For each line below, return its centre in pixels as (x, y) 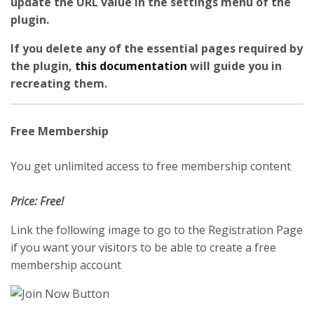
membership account (66, 265)
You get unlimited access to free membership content (151, 166)
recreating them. (59, 83)
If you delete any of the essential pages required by (157, 48)
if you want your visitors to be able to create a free (143, 247)
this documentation (131, 66)
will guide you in (234, 66)
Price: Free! (37, 201)
